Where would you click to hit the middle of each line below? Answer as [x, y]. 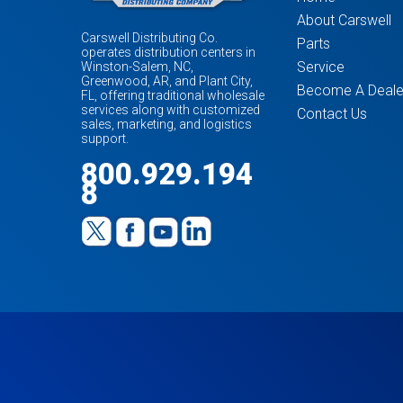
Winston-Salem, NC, [138, 66]
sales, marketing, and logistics [167, 124]
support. [105, 138]
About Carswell [344, 21]
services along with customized [171, 109]
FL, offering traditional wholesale [173, 95]
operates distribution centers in [169, 52]
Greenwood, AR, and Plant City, [167, 81]
